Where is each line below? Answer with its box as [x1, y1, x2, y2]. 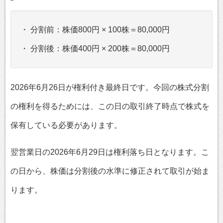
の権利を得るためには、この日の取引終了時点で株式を [10, 102, 210, 111]
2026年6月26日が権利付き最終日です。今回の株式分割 [10, 83, 209, 92]
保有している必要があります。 [10, 121, 122, 130]
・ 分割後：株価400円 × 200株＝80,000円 [20, 44, 170, 53]
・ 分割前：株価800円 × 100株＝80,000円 [20, 25, 170, 34]
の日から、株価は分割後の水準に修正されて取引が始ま [10, 167, 210, 176]
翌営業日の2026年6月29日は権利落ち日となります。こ [10, 148, 209, 157]
